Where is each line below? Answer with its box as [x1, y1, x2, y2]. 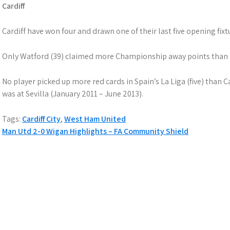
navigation [2, 142, 95, 165]
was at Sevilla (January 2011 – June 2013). [2, 88, 143, 99]
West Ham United [64, 113, 126, 124]
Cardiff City [22, 113, 61, 124]
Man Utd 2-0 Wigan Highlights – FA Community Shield [2, 126, 188, 137]
